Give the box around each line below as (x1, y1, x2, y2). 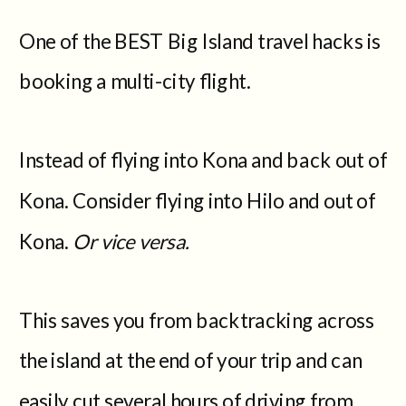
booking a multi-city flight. (19, 68, 250, 93)
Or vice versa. (68, 227, 189, 253)
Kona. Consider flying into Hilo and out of (19, 188, 376, 212)
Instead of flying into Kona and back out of (19, 147, 388, 171)
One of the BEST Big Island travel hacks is (19, 27, 382, 53)
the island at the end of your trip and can (19, 347, 362, 372)
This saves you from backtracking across (19, 306, 375, 332)
